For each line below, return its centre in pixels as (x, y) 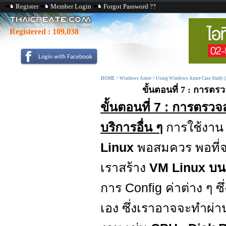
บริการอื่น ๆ (131, 127)
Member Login (71, 6)
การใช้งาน (193, 127)
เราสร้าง (125, 167)
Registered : (31, 32)
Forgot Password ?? (130, 6)
